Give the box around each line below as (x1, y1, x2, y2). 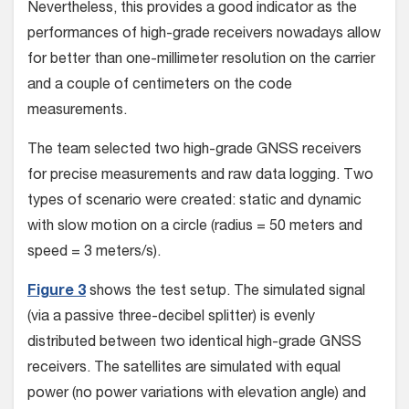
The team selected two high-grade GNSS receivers (27, 143, 362, 159)
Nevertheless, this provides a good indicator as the (27, 2, 357, 17)
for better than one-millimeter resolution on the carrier (27, 53, 375, 68)
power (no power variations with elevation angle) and (27, 387, 366, 403)
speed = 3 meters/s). (27, 246, 161, 261)
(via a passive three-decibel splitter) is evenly (27, 310, 315, 326)
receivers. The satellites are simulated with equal (27, 362, 341, 377)
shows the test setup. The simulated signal (86, 285, 365, 300)
